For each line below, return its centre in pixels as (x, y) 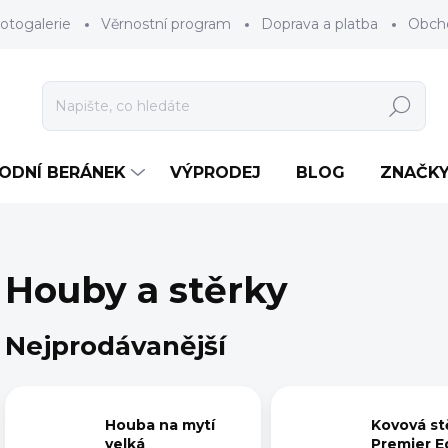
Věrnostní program (166, 24)
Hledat (400, 106)
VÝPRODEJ (215, 172)
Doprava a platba (319, 24)
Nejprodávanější (115, 345)
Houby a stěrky (146, 290)
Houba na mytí (160, 424)
